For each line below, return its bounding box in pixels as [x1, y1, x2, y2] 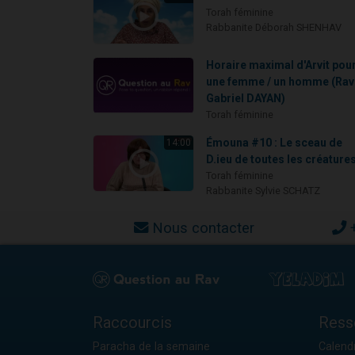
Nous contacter [151, 219, 254, 237]
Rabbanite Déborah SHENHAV [206, 21, 342, 33]
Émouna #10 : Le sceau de [206, 136, 343, 150]
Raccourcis [93, 313, 172, 333]
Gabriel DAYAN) [206, 92, 286, 105]
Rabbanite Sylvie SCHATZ [206, 185, 321, 197]
